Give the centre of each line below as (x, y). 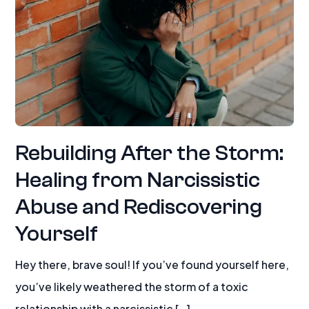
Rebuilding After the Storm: (150, 153)
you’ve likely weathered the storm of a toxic (132, 286)
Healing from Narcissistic (138, 180)
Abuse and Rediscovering (139, 207)
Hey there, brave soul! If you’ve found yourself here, (152, 264)
